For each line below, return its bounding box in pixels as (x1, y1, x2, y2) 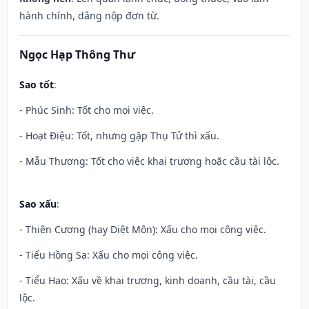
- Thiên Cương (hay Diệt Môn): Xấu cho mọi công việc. (19, 223, 266, 237)
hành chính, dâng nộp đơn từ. (19, 9, 159, 23)
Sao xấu (19, 197, 57, 211)
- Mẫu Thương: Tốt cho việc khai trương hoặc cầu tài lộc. (19, 154, 279, 168)
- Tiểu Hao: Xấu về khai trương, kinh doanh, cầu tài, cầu (19, 274, 276, 288)
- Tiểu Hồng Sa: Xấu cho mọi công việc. (19, 248, 198, 262)
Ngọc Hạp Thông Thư (19, 47, 135, 63)
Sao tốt (19, 78, 54, 92)
